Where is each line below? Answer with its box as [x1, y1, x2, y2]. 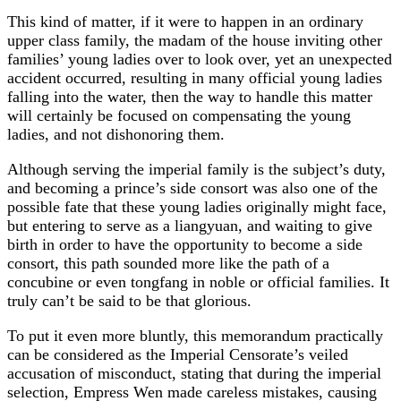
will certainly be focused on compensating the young [7, 106, 351, 124]
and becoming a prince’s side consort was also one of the [7, 178, 378, 197]
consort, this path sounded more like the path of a [7, 253, 329, 272]
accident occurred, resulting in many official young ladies [7, 68, 382, 87]
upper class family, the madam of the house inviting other [7, 30, 382, 49]
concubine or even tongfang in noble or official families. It [7, 272, 389, 291]
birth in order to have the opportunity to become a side [7, 235, 363, 253]
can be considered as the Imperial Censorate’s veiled [7, 345, 348, 363]
